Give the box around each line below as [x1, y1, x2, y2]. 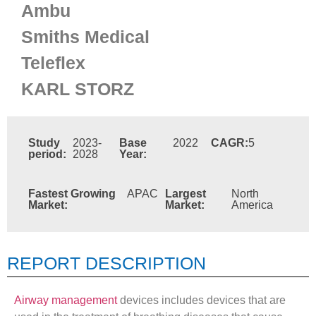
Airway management [14, 293, 117, 306]
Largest [165, 188, 206, 200]
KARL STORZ [21, 79, 134, 99]
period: [28, 148, 66, 161]
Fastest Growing [28, 188, 116, 200]
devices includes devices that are [117, 293, 286, 306]
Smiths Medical [21, 27, 150, 47]
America [231, 199, 273, 212]
